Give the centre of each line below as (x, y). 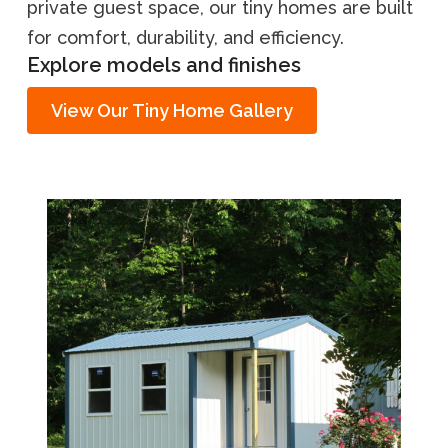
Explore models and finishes (164, 64)
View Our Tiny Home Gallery (172, 110)
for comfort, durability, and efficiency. (185, 37)
